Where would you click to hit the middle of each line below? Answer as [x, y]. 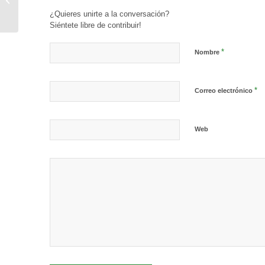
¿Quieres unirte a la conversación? [109, 14]
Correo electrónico [224, 90]
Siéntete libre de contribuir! [95, 25]
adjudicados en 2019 [56, 6]
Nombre [208, 52]
